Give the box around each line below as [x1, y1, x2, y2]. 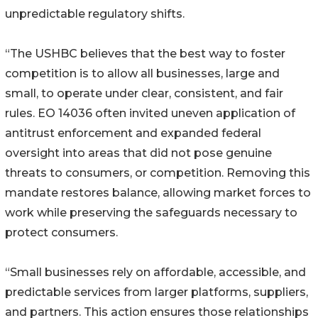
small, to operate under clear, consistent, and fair [5, 86, 283, 100]
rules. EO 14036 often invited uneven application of [5, 106, 295, 120]
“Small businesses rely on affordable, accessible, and [5, 265, 306, 279]
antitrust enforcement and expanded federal [5, 126, 261, 140]
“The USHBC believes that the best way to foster [5, 46, 285, 60]
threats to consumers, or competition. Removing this [5, 165, 310, 180]
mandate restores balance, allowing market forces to [5, 185, 311, 199]
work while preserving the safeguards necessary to [5, 205, 297, 219]
